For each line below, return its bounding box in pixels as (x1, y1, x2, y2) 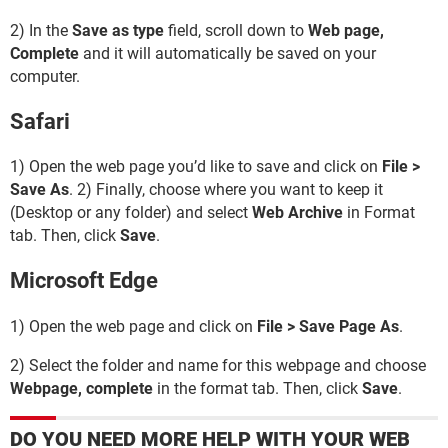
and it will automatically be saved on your (79, 43, 376, 63)
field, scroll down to (164, 20, 308, 40)
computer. (10, 66, 80, 86)
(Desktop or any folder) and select (10, 203, 252, 223)
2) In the (10, 20, 72, 40)
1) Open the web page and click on (10, 316, 257, 336)
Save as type (72, 20, 164, 40)
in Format (343, 203, 415, 223)
